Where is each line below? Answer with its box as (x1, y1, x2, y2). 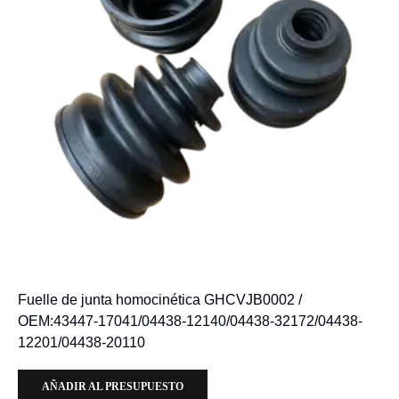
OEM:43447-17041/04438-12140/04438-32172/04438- (18, 313, 362, 329)
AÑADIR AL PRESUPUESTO (42, 379, 183, 393)
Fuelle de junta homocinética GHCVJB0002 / (18, 291, 302, 307)
